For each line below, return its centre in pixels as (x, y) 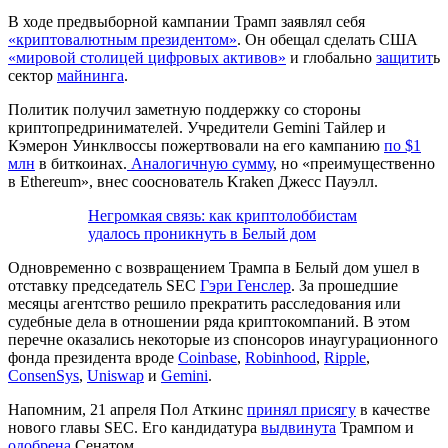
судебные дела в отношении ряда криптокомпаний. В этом (209, 321)
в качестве (393, 409)
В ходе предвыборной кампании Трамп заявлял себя (186, 21)
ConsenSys (43, 375)
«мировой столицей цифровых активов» (147, 57)
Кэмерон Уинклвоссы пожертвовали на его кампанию (196, 145)
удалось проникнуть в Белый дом (202, 233)
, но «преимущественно (354, 163)
